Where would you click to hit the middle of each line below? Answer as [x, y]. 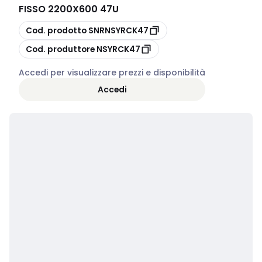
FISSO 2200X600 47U [69, 9]
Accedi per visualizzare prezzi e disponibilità [112, 73]
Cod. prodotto [56, 30]
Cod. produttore [60, 49]
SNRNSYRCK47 [118, 30]
